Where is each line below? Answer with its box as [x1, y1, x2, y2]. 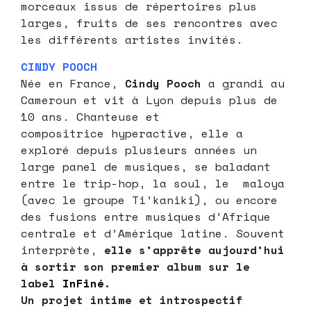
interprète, [21, 242, 97, 259]
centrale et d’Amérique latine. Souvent [21, 225, 285, 242]
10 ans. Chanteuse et [21, 108, 160, 126]
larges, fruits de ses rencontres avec [21, 15, 278, 32]
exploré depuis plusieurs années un [21, 142, 257, 159]
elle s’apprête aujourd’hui [97, 242, 285, 259]
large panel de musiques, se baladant [21, 158, 271, 176]
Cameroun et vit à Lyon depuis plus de [21, 92, 278, 109]
